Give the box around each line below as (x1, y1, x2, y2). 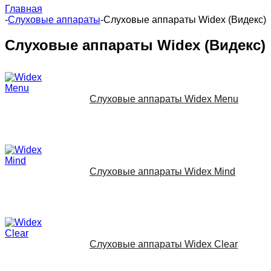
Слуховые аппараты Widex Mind (90, 166, 235, 177)
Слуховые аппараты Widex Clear (90, 239, 238, 250)
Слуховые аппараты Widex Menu (90, 94, 238, 105)
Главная (5, 3, 42, 14)
